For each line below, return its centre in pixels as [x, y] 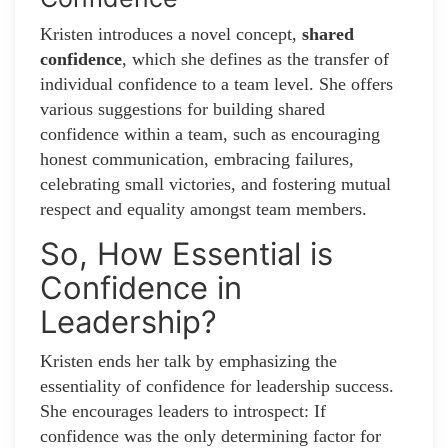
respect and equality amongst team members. [203, 209]
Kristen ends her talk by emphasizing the [188, 361]
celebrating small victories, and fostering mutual [215, 184]
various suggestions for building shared [182, 109]
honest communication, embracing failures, [197, 159]
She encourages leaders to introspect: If [183, 411]
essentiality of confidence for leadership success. [217, 386]
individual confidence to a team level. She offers [216, 84]
